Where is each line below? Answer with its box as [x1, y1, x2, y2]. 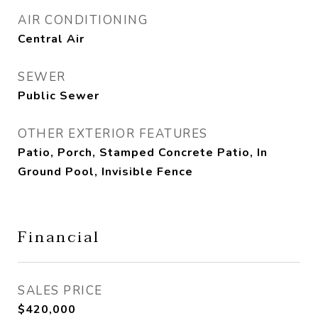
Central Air [18, 31, 84, 47]
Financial [18, 224, 100, 250]
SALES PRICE [18, 283, 103, 299]
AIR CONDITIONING [18, 12, 148, 28]
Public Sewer [18, 88, 99, 104]
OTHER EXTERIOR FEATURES [18, 126, 208, 142]
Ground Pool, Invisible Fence [18, 164, 193, 180]
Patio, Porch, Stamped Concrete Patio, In [18, 145, 268, 160]
